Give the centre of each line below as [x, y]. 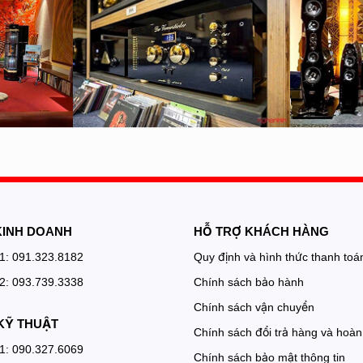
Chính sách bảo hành [249, 282]
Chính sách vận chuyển [254, 307]
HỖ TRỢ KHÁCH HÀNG [261, 231]
